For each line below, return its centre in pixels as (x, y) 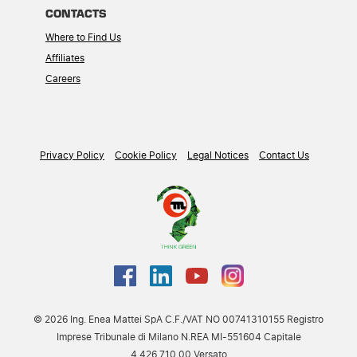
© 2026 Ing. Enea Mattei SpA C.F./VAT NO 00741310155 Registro (178, 320)
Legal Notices (218, 156)
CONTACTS (76, 13)
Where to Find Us (83, 38)
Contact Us (284, 156)
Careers (63, 79)
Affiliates (65, 59)
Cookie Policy (146, 156)
